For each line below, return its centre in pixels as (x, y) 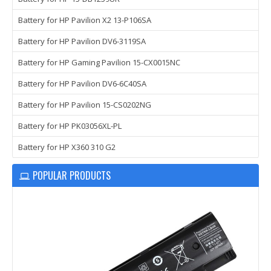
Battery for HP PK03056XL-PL (70, 126)
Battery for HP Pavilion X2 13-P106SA (85, 20)
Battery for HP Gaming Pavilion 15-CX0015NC (99, 62)
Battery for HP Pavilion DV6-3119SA (82, 41)
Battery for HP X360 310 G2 (67, 147)
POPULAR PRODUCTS (72, 175)
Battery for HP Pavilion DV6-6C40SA (82, 83)
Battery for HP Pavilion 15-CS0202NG (85, 105)
